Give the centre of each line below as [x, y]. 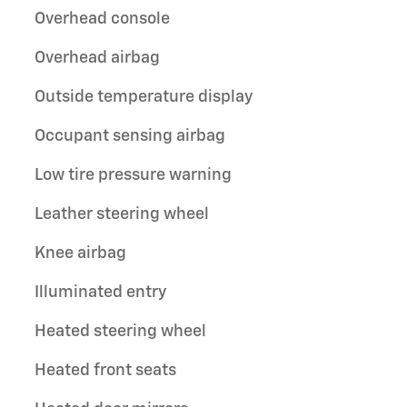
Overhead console [102, 19]
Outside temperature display [144, 97]
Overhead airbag [97, 58]
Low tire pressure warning [133, 175]
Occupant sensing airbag [130, 136]
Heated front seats [105, 371]
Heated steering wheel [120, 332]
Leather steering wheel [122, 214]
